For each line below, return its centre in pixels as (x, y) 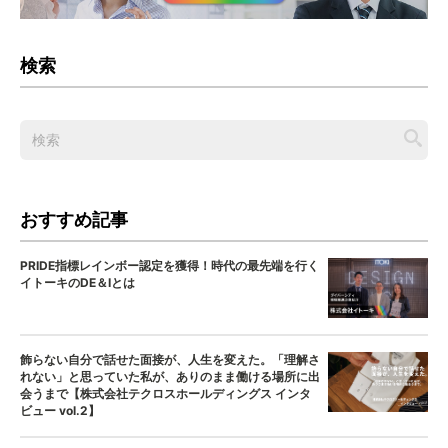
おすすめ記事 (74, 219)
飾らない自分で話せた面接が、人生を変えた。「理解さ (170, 359)
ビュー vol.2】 (60, 410)
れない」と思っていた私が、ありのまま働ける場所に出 (170, 376)
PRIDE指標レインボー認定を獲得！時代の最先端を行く (169, 265)
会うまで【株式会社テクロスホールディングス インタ (165, 393)
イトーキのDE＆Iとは (77, 282)
